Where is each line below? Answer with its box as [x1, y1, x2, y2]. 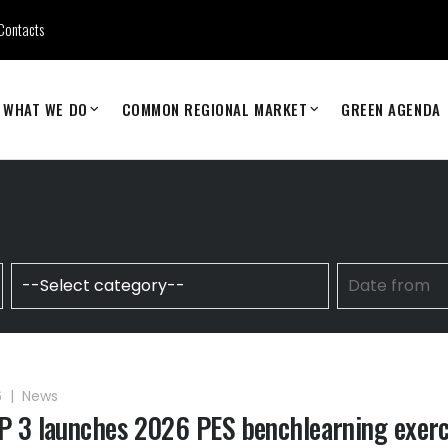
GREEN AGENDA [341, 98, 441, 120]
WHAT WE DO [3, 98, 88, 120]
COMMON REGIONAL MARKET [121, 98, 308, 120]
